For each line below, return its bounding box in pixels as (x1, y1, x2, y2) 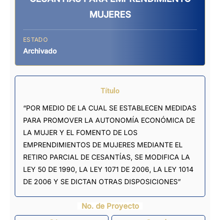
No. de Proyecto (81, 201, 139, 211)
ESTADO (23, 35, 48, 43)
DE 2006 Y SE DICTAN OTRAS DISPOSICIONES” (23, 177, 181, 186)
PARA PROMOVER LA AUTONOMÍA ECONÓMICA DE (23, 115, 195, 124)
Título (101, 86, 119, 95)
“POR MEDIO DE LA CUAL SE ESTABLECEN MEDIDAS (23, 103, 196, 112)
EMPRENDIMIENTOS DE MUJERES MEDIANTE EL (23, 140, 183, 149)
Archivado (23, 46, 56, 55)
